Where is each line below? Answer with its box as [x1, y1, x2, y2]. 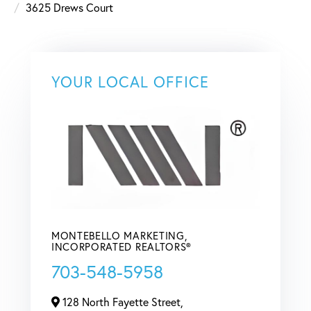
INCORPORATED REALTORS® [51, 239, 192, 253]
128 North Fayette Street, [60, 294, 183, 309]
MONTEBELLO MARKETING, [51, 228, 187, 242]
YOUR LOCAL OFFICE [51, 71, 209, 92]
